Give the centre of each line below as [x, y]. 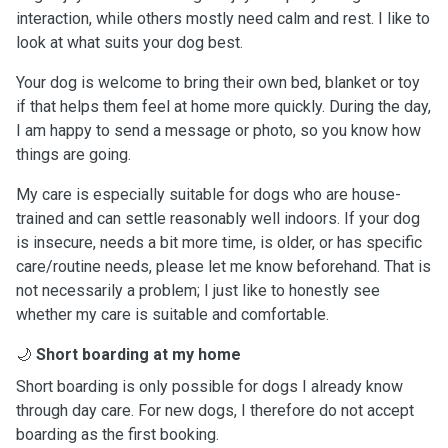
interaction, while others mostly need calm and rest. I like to [223, 18]
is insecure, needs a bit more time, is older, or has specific [219, 242]
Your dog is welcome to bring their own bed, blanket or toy [218, 82]
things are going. [73, 154]
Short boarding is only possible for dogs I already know [209, 386]
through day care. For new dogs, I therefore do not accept [215, 410]
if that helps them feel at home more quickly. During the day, [223, 106]
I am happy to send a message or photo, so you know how [218, 130]
